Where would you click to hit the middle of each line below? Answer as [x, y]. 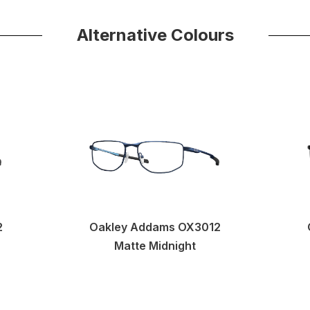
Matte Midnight [155, 246]
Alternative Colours [155, 35]
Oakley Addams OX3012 [155, 227]
